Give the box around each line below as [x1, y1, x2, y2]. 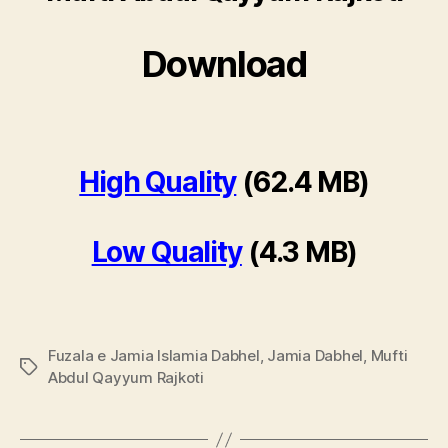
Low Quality [91, 235, 242, 270]
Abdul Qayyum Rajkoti [48, 368, 204, 388]
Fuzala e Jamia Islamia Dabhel [48, 346, 260, 366]
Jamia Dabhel [267, 346, 364, 366]
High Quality [79, 165, 237, 200]
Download [141, 42, 307, 87]
